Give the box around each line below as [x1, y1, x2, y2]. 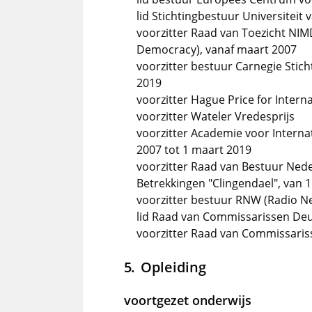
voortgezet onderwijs [124, 292, 251, 309]
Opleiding [140, 257, 206, 276]
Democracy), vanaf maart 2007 [136, 42, 297, 57]
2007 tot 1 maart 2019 [136, 142, 251, 157]
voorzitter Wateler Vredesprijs [136, 109, 295, 124]
